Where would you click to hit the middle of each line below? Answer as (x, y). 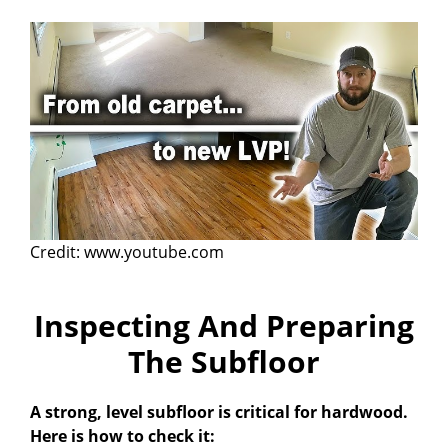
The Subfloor (224, 362)
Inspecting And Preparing (224, 326)
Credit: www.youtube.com (127, 252)
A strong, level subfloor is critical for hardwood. (219, 412)
